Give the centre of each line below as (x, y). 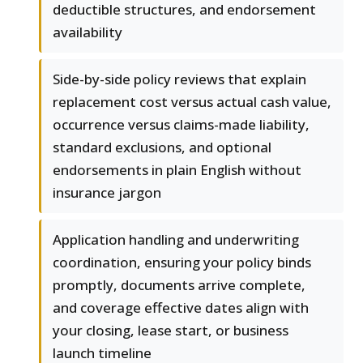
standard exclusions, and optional (162, 147)
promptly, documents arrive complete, (179, 285)
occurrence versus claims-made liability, (181, 125)
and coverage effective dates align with (181, 308)
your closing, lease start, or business (171, 331)
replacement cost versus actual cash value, (192, 102)
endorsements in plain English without (177, 170)
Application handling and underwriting (176, 240)
